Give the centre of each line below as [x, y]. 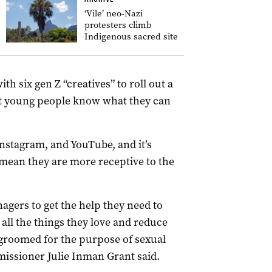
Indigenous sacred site [131, 36]
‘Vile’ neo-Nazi [114, 13]
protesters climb [118, 25]
